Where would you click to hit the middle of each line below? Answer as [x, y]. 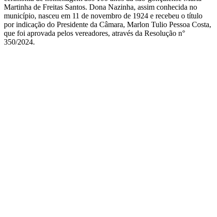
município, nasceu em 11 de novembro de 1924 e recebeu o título [103, 15]
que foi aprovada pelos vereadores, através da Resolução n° [94, 33]
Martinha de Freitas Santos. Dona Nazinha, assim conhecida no [101, 7]
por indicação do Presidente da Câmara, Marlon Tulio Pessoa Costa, [108, 24]
